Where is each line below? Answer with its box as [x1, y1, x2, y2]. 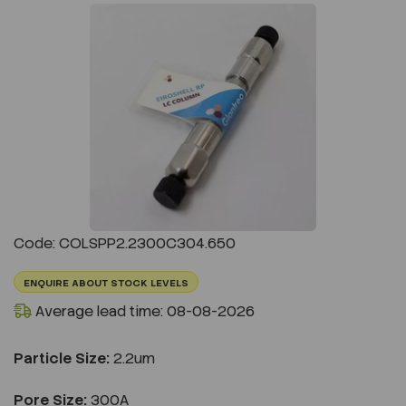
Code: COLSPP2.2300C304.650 [14, 233, 236, 253]
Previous [50, 116, 125, 140]
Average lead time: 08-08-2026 [32, 301, 255, 321]
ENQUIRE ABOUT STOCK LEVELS [24, 275, 188, 289]
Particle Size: [14, 348, 110, 368]
